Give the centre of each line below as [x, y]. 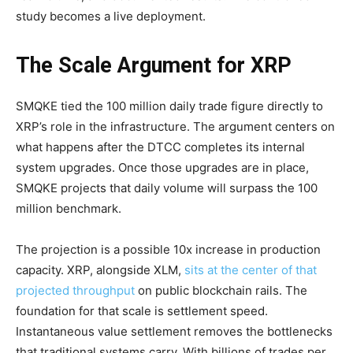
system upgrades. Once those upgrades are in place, [162, 167]
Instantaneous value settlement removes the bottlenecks [174, 331]
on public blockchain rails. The [221, 290]
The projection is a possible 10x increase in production [168, 249]
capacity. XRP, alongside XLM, [100, 269]
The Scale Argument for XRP [154, 65]
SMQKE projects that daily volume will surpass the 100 [167, 188]
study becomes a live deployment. [111, 16]
